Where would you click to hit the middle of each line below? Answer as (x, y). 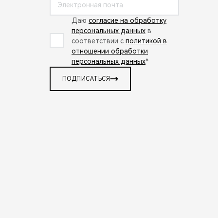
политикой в (146, 41)
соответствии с (99, 41)
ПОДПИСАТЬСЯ (86, 79)
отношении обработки (110, 51)
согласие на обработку (127, 20)
